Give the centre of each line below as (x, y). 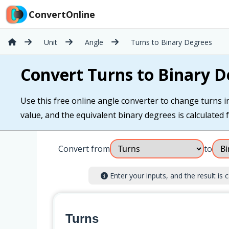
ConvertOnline (62, 14)
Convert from (84, 149)
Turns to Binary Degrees (171, 42)
